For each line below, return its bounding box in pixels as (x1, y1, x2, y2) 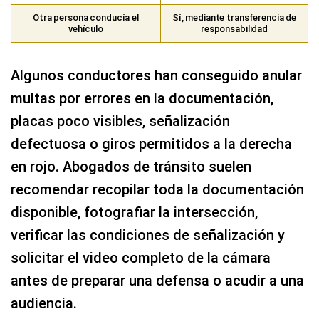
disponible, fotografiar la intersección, (11, 203, 258, 221)
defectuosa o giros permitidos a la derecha (11, 135, 292, 152)
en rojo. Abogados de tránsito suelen (11, 157, 251, 175)
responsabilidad (200, 23, 268, 34)
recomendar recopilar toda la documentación (11, 180, 304, 198)
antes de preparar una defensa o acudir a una (11, 271, 304, 289)
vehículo (68, 23, 103, 34)
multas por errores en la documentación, (11, 89, 273, 107)
